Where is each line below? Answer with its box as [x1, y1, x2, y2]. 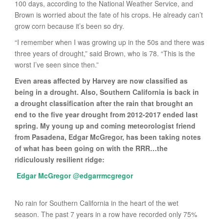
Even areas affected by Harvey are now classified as [15, 76, 188, 86]
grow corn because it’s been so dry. [15, 21, 124, 31]
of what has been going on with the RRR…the [15, 143, 168, 153]
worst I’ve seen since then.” [15, 60, 99, 70]
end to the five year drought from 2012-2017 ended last [15, 109, 198, 120]
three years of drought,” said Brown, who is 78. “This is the [15, 48, 195, 59]
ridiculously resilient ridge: [15, 154, 105, 165]
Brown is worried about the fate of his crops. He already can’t [15, 10, 203, 20]
